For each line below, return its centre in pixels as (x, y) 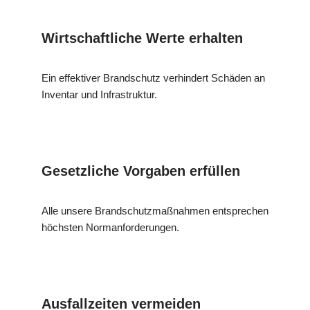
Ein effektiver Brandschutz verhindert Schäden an (153, 78)
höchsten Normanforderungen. (110, 228)
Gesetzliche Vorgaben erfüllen (141, 171)
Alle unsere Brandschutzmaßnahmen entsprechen (155, 211)
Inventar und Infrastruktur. (99, 95)
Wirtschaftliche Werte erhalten (142, 38)
